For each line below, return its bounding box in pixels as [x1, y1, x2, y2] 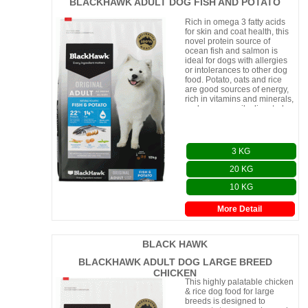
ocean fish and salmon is [184, 46, 278, 56]
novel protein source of [184, 36, 270, 46]
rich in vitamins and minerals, [184, 94, 294, 104]
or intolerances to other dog [184, 65, 287, 75]
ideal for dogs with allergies [184, 56, 287, 65]
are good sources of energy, [184, 85, 289, 94]
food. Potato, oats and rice [184, 75, 282, 85]
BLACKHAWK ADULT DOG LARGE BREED [78, 256, 272, 267]
